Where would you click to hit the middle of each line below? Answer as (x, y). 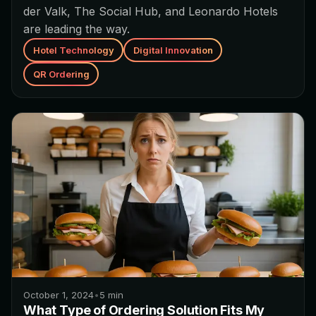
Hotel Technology (73, 50)
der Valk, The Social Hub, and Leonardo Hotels (151, 12)
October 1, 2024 (59, 295)
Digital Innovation (173, 50)
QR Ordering (61, 74)
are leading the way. (77, 29)
